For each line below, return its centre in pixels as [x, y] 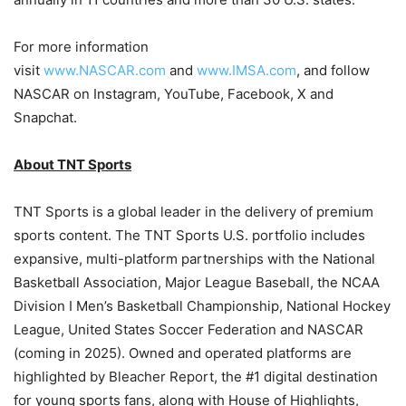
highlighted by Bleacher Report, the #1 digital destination [196, 376]
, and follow [333, 70]
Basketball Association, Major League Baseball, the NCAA [197, 282]
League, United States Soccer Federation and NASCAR [188, 329]
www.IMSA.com [246, 70]
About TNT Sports [72, 164]
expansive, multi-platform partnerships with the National [194, 258]
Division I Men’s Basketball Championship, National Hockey [202, 305]
